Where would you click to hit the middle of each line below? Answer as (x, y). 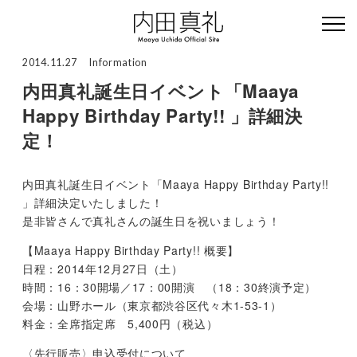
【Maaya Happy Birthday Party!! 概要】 (131, 250)
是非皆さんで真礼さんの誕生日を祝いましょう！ (151, 220)
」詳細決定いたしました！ (93, 202)
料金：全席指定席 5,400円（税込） (120, 323)
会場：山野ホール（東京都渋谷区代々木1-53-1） (152, 305)
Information (118, 62)
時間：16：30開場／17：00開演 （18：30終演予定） (169, 286)
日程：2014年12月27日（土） (103, 268)
